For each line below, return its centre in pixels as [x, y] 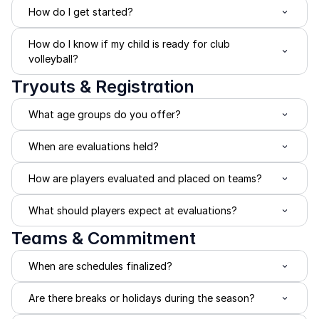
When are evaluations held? [94, 147]
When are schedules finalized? [100, 266]
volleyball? [53, 59]
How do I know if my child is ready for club [129, 44]
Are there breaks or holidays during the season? [142, 298]
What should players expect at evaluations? [133, 211]
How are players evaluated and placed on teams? [145, 179]
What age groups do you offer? [105, 115]
